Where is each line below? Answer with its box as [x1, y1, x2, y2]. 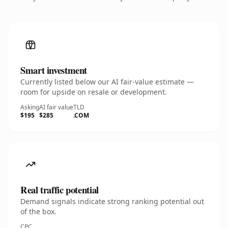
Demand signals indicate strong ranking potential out [20, 196, 204, 206]
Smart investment [20, 63, 88, 77]
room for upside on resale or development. [20, 87, 167, 97]
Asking [20, 103, 39, 111]
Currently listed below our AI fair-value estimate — [20, 77, 194, 87]
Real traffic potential [20, 183, 99, 196]
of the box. [20, 207, 56, 216]
